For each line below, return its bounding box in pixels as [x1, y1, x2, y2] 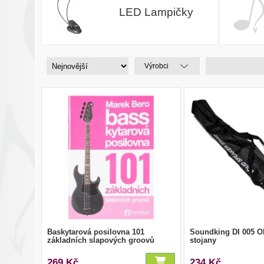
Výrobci [144, 62, 169, 70]
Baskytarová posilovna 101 [47, 227, 144, 236]
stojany [189, 235, 216, 245]
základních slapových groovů [47, 235, 154, 245]
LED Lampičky [118, 5, 193, 18]
